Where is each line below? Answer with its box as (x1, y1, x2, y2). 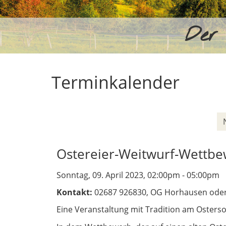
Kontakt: (56, 187, 94, 198)
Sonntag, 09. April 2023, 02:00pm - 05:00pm (56, 169, 219, 181)
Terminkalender (51, 71, 180, 94)
